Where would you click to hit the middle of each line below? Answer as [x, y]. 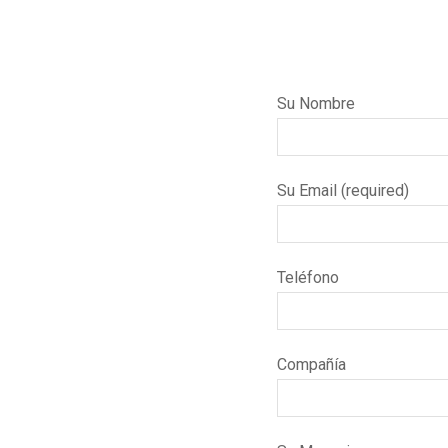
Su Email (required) [343, 190]
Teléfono [308, 277]
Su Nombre [316, 103]
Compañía [311, 364]
